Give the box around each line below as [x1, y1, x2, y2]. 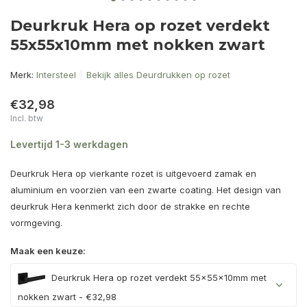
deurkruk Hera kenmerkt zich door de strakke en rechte [10, 201, 250, 212]
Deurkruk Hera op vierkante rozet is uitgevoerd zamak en [10, 168, 256, 179]
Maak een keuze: [10, 245, 86, 256]
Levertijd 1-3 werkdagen [10, 138, 128, 150]
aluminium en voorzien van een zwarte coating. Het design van [10, 184, 281, 195]
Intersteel [36, 69, 76, 80]
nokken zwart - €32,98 [18, 291, 116, 302]
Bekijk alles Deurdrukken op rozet [86, 69, 230, 80]
